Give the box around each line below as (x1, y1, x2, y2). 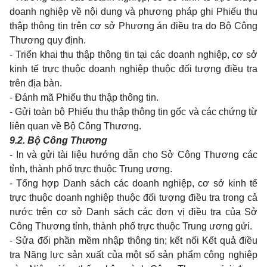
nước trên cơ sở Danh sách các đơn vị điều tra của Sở (10, 207, 257, 217)
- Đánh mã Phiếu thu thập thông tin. (10, 92, 159, 103)
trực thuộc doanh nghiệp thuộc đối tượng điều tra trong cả (10, 193, 257, 203)
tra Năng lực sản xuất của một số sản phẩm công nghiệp (10, 250, 257, 260)
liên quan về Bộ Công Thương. (10, 121, 141, 131)
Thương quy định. (10, 35, 86, 45)
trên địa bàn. (10, 78, 62, 88)
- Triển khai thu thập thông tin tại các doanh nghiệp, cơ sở (10, 49, 257, 60)
